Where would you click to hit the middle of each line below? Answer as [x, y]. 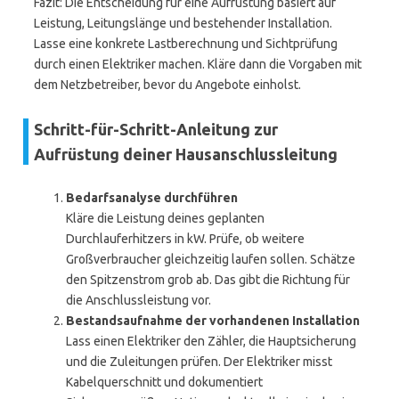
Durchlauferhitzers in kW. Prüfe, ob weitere [185, 239]
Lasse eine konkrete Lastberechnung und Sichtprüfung [186, 44]
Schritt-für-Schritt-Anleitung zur [156, 129]
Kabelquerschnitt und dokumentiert [164, 382]
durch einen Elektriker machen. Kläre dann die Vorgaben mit [198, 64]
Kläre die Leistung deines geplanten [165, 218]
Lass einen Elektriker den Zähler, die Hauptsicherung [211, 341]
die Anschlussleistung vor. [138, 300]
